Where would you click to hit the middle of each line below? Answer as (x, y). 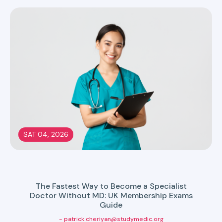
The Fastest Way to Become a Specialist (111, 186)
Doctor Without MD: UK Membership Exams (111, 195)
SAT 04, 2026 (46, 134)
